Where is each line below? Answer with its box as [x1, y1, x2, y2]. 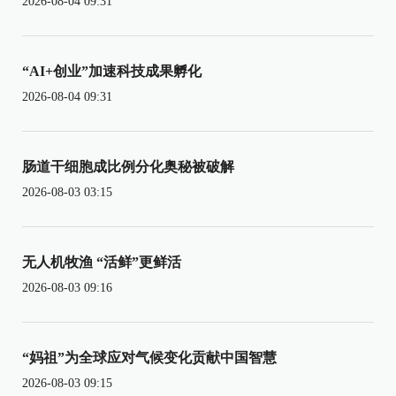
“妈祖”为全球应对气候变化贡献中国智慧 [22, 349, 277, 365]
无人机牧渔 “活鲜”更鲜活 [22, 254, 181, 270]
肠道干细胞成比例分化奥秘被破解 [22, 158, 234, 174]
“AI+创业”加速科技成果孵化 [22, 63, 202, 79]
